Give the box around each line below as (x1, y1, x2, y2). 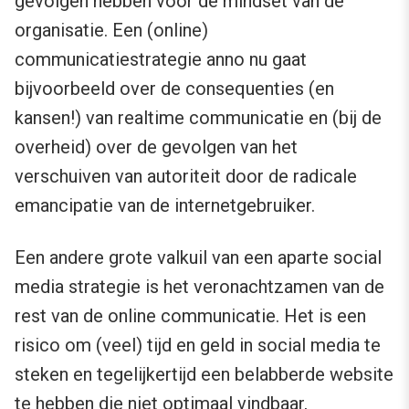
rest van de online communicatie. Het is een (15, 305, 366, 328)
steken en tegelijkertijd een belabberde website (15, 363, 393, 386)
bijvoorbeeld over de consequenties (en (15, 78, 334, 100)
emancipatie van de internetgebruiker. (15, 194, 315, 217)
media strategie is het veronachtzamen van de (15, 276, 384, 299)
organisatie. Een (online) (15, 19, 208, 42)
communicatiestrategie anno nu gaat (15, 48, 307, 71)
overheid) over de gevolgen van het (15, 136, 298, 159)
